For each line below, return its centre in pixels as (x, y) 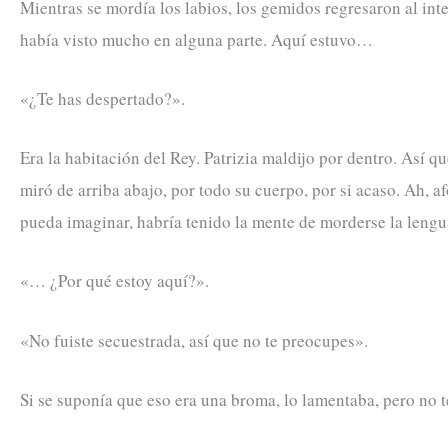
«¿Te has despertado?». (102, 98)
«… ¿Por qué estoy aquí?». (114, 281)
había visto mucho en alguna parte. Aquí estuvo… (196, 39)
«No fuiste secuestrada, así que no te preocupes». (194, 340)
